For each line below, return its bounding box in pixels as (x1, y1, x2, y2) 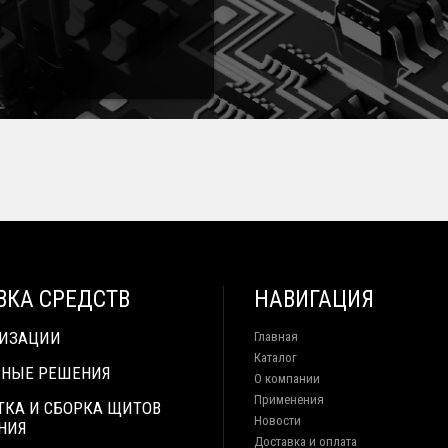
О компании (254, 371, 320, 386)
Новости (254, 413, 301, 428)
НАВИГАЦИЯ (254, 286, 374, 313)
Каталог (254, 350, 297, 365)
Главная (254, 329, 298, 344)
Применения (254, 392, 324, 407)
